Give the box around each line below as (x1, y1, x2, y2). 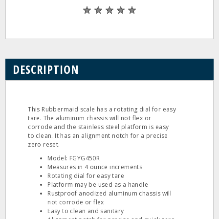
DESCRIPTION (13, 61, 80, 77)
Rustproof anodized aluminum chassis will (47, 189, 172, 197)
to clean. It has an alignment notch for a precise (28, 131, 168, 140)
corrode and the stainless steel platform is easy (28, 123, 169, 131)
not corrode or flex (47, 198, 104, 206)
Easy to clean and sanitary (47, 207, 124, 215)
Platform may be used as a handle (47, 180, 149, 189)
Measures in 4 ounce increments (47, 163, 143, 171)
